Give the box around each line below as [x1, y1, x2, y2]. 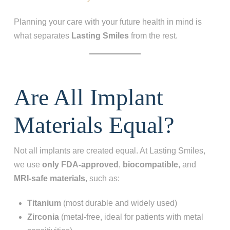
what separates [13, 31, 71, 40]
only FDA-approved [42, 160, 119, 169]
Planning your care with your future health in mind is [13, 17, 202, 26]
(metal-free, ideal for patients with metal [59, 212, 204, 221]
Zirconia [27, 212, 60, 221]
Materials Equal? [13, 111, 174, 138]
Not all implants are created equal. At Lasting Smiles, [13, 146, 205, 155]
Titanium [27, 198, 62, 207]
